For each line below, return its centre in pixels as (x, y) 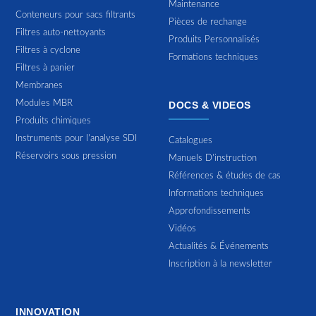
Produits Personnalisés (214, 39)
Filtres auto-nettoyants (61, 32)
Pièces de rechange (208, 22)
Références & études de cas (225, 176)
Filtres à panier (45, 68)
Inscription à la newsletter (220, 264)
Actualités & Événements (219, 246)
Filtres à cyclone (48, 50)
